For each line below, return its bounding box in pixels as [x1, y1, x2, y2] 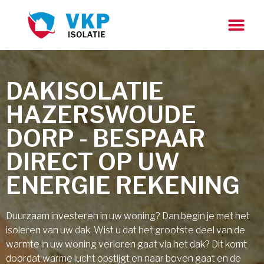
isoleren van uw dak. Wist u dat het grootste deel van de [6, 225, 245, 236]
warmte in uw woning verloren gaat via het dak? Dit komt [6, 239, 247, 250]
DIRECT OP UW [6, 147, 180, 176]
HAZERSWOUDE [6, 100, 196, 129]
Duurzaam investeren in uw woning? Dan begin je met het [6, 210, 250, 222]
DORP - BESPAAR [6, 124, 205, 153]
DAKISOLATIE [6, 77, 164, 105]
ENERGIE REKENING [6, 171, 240, 200]
